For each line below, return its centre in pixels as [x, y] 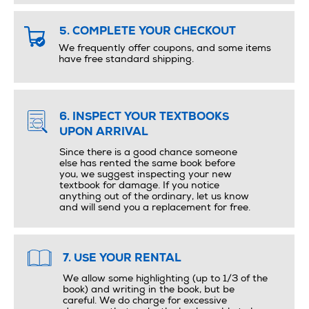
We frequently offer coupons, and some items [165, 49]
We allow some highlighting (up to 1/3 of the [165, 280]
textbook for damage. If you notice [139, 187]
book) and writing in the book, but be [149, 291]
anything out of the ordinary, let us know [154, 198]
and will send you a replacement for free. [155, 209]
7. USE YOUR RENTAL [122, 260]
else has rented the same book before [147, 165]
